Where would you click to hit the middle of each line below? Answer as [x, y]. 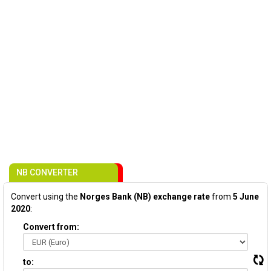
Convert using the [45, 197]
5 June [246, 197]
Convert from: [51, 227]
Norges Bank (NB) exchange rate [145, 197]
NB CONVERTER [47, 172]
